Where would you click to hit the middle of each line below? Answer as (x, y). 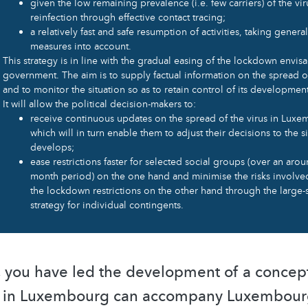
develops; (52, 147)
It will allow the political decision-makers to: (99, 104)
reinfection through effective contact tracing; (128, 17)
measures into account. (81, 46)
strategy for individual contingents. (107, 205)
